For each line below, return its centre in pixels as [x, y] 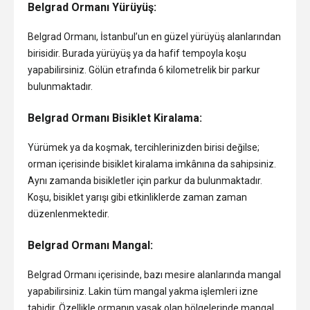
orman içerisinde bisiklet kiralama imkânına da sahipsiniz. [152, 164]
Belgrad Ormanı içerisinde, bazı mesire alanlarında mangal [154, 275]
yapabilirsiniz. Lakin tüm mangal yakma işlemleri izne [143, 292]
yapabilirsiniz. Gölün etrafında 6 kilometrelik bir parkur [144, 70]
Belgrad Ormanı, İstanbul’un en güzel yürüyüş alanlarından [154, 37]
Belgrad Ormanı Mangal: [90, 246]
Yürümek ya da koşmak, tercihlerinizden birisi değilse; [144, 148]
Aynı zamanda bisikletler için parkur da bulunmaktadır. [145, 181]
